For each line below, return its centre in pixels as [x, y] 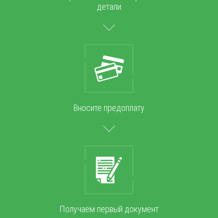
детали [109, 7]
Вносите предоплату [109, 108]
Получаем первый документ [109, 209]
